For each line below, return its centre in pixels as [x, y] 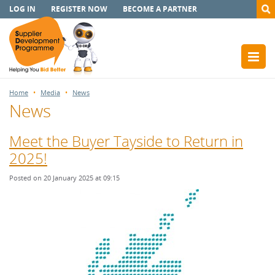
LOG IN [22, 9]
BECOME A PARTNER [160, 9]
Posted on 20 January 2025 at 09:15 [64, 178]
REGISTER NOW [79, 9]
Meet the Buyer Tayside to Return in [126, 141]
